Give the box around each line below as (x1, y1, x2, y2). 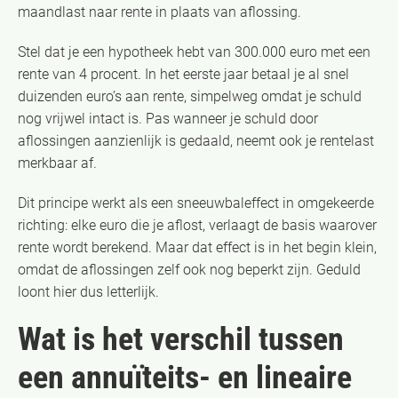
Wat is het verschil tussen (18, 320, 344, 358)
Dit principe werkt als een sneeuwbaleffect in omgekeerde (18, 194, 374, 211)
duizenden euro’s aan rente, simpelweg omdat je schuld (18, 87, 362, 105)
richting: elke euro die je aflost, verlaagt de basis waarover (18, 216, 377, 234)
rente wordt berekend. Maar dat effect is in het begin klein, (18, 238, 377, 256)
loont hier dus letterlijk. (18, 283, 159, 300)
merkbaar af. (18, 154, 97, 171)
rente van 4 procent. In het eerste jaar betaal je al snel (18, 65, 349, 83)
